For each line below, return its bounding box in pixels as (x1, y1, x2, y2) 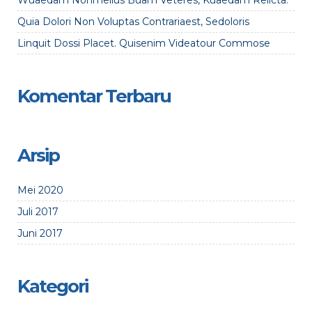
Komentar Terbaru (17, 85, 171, 107)
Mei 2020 (17, 184, 63, 196)
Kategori (17, 275, 88, 297)
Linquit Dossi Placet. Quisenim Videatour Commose (17, 37, 270, 49)
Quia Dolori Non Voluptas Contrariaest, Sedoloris (17, 15, 249, 28)
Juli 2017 (17, 205, 58, 218)
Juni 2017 (17, 227, 63, 240)
